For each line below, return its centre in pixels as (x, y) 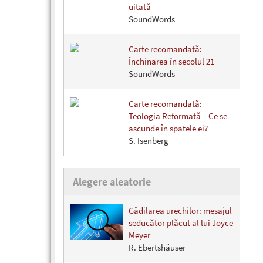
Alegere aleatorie (112, 182)
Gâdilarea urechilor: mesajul (180, 211)
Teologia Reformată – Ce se (178, 116)
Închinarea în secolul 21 (171, 62)
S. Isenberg (149, 141)
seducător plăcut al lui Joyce (181, 223)
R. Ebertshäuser (157, 248)
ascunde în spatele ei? (168, 129)
